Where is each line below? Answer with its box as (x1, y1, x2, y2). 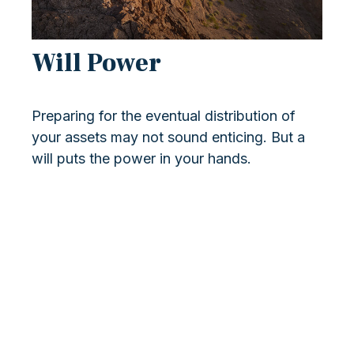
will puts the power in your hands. (32, 150, 251, 168)
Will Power (32, 47, 161, 81)
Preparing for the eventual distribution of (32, 107, 296, 125)
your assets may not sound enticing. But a (32, 129, 305, 146)
